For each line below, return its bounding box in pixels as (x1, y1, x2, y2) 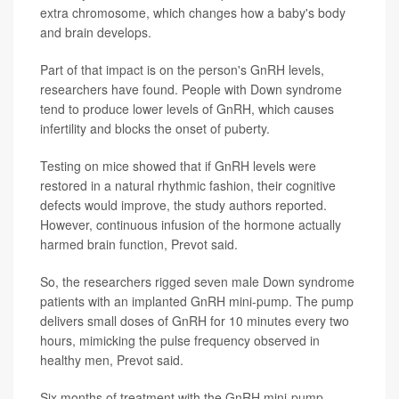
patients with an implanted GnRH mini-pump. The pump (40, 291, 354, 310)
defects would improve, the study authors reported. (40, 195, 327, 214)
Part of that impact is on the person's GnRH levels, (40, 60, 324, 78)
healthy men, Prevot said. (40, 350, 183, 369)
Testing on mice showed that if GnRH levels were (40, 156, 316, 175)
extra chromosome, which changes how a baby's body (40, 3, 346, 21)
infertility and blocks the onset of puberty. (40, 118, 270, 137)
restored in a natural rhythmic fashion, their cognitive (40, 175, 336, 194)
